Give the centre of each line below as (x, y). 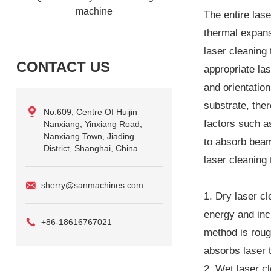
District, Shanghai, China (90, 148)
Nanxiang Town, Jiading (89, 136)
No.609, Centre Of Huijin (90, 112)
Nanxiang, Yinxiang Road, (93, 124)
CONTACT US (63, 67)
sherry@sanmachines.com (92, 185)
